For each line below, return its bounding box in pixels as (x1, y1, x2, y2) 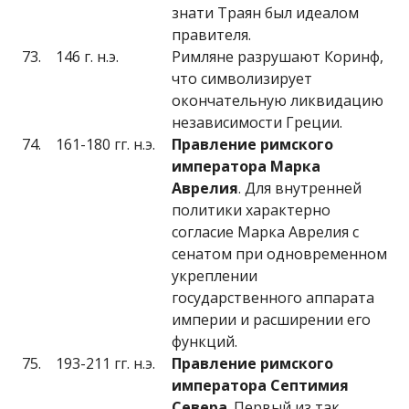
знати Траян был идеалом (172, 3, 359, 23)
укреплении (172, 266, 257, 286)
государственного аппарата (172, 288, 374, 308)
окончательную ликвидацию (172, 90, 383, 110)
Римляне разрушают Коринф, (172, 47, 383, 67)
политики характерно (172, 200, 330, 220)
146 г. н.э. (56, 47, 119, 67)
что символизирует (172, 68, 312, 89)
